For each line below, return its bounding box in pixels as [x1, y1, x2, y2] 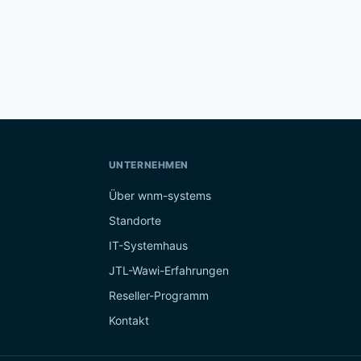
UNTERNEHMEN [108, 159, 189, 171]
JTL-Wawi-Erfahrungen [108, 263, 229, 277]
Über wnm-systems [108, 189, 211, 202]
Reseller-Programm [108, 288, 209, 302]
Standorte [108, 214, 161, 227]
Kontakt [108, 313, 149, 327]
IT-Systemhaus [108, 239, 188, 252]
